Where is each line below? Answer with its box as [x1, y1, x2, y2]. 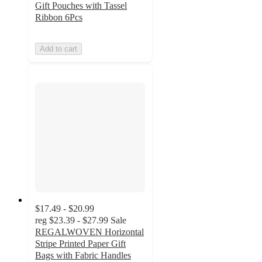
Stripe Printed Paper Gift [35, 239, 126, 249]
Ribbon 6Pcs [35, 12, 82, 23]
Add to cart [40, 44, 77, 54]
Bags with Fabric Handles [35, 250, 131, 261]
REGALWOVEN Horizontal [35, 227, 144, 237]
